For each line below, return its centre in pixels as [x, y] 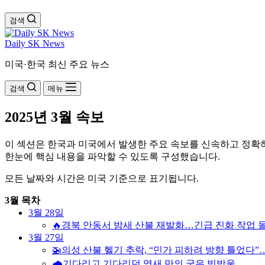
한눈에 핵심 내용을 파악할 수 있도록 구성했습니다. [112, 156]
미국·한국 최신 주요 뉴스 [57, 64]
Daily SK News [35, 43]
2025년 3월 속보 [54, 117]
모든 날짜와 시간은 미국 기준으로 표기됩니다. [102, 178]
